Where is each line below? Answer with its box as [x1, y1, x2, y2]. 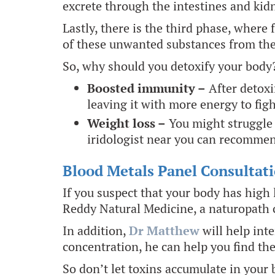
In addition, [63, 222, 129, 239]
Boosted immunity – [87, 80, 206, 96]
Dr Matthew [129, 222, 199, 239]
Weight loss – [87, 115, 166, 131]
